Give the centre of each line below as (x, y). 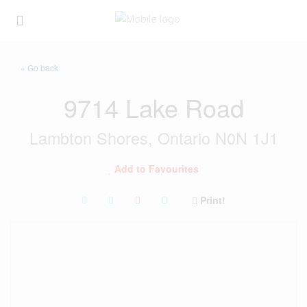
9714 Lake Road (153, 107)
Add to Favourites (157, 169)
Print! (213, 200)
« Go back (39, 67)
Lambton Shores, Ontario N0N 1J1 (153, 138)
